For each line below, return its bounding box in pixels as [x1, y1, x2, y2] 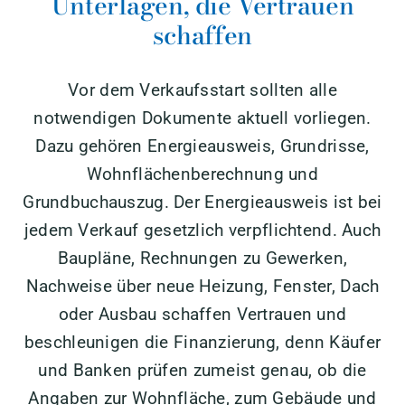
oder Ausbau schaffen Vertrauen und [58, 303, 347, 325]
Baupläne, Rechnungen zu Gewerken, [57, 247, 348, 268]
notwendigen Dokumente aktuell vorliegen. [33, 107, 372, 128]
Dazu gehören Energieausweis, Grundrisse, [35, 135, 370, 156]
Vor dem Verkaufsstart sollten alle [68, 79, 337, 100]
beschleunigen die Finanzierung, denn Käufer [24, 331, 381, 353]
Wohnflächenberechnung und [86, 163, 319, 184]
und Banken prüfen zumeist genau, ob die [38, 359, 367, 381]
